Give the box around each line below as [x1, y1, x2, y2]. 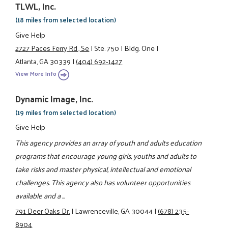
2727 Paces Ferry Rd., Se [15, 41, 90, 54]
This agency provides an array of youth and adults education [15, 135, 202, 149]
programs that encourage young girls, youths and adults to [15, 149, 197, 162]
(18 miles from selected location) [15, 14, 117, 26]
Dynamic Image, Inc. [15, 91, 94, 107]
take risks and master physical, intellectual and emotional [15, 162, 191, 176]
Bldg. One [124, 41, 155, 54]
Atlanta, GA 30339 [15, 54, 71, 68]
